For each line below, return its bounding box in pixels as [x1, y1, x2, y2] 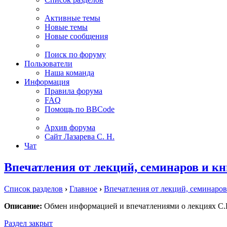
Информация [24, 78, 69, 87]
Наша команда [45, 68, 94, 78]
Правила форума [45, 87, 102, 96]
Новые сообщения [45, 32, 108, 41]
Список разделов [4, 184, 63, 194]
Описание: [4, 202, 42, 211]
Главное [69, 184, 97, 194]
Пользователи [24, 59, 72, 68]
